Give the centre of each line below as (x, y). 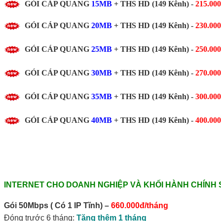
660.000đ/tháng (140, 205)
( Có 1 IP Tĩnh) (76, 205)
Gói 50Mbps (26, 205)
